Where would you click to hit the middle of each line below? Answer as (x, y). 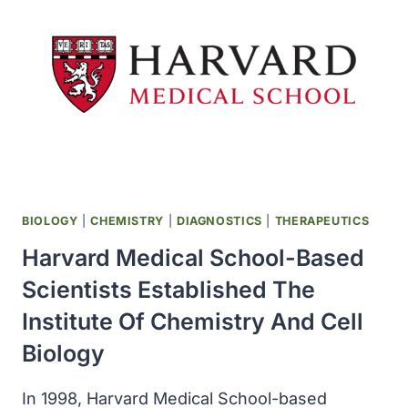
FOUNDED (138, 26)
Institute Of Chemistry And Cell (193, 322)
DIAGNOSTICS (219, 221)
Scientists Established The (168, 290)
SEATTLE (135, 68)
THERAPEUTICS (322, 221)
